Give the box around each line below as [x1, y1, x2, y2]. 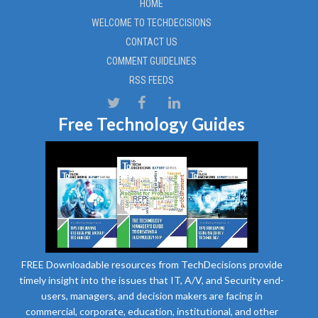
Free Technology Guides [58, 113, 246, 134]
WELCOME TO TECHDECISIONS [92, 16, 212, 28]
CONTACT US [126, 35, 178, 48]
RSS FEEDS [129, 74, 175, 86]
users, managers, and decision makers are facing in [40, 289, 263, 302]
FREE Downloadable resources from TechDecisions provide [21, 258, 283, 270]
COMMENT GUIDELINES [106, 55, 197, 67]
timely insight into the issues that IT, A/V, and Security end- [19, 273, 285, 286]
